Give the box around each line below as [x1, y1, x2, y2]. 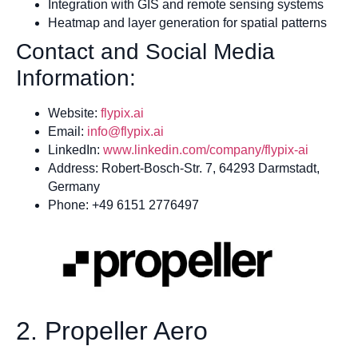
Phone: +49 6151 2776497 [48, 198, 199, 213]
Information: [16, 66, 136, 91]
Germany [48, 180, 100, 194]
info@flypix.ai [87, 125, 164, 139]
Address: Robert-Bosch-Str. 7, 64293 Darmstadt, [48, 161, 320, 176]
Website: [48, 106, 101, 121]
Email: [48, 125, 87, 139]
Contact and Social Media [16, 39, 275, 65]
